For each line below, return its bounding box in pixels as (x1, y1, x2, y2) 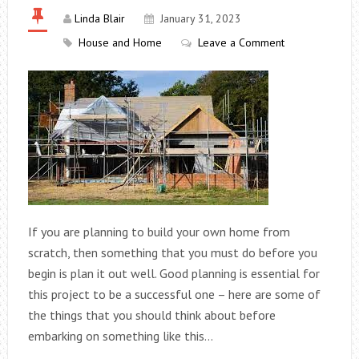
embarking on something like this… (27, 328, 213, 344)
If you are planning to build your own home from (27, 224, 290, 240)
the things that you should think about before (27, 307, 276, 323)
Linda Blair (74, 11, 125, 26)
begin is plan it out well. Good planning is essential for (27, 265, 320, 281)
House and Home (78, 35, 162, 50)
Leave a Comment (197, 35, 284, 50)
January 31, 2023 (159, 11, 241, 26)
